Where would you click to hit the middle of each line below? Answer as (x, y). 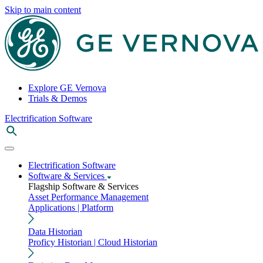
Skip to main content (43, 10)
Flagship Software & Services (83, 187)
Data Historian (55, 231)
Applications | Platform (71, 208)
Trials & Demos (58, 99)
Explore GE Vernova (67, 88)
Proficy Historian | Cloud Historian (93, 242)
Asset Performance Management (88, 197)
